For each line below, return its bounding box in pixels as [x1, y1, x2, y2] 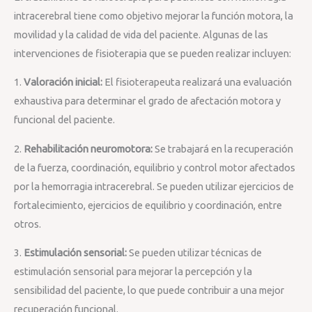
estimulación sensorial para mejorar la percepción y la [14, 265, 252, 278]
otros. [14, 217, 41, 230]
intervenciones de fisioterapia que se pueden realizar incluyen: [14, 47, 291, 59]
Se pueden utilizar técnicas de [127, 247, 262, 259]
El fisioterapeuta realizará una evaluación [102, 76, 292, 88]
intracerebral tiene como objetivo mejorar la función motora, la [14, 9, 293, 22]
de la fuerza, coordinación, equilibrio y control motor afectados [14, 161, 295, 173]
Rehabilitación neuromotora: [24, 142, 153, 155]
